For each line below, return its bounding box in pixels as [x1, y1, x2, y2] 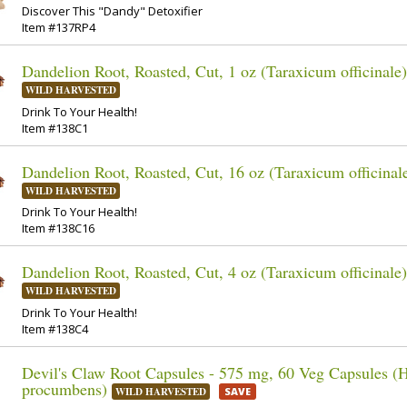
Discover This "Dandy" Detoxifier [22, 3, 203, 20]
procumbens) [22, 377, 107, 400]
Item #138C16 [22, 220, 94, 237]
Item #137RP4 [22, 19, 95, 36]
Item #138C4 [22, 320, 88, 337]
